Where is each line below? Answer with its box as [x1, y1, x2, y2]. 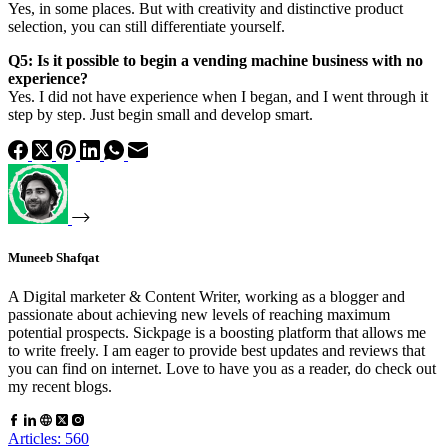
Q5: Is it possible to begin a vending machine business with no [8, 51, 423, 69]
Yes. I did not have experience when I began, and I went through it [8, 87, 428, 105]
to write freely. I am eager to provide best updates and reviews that [8, 342, 425, 360]
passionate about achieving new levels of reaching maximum [8, 306, 390, 324]
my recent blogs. [8, 378, 112, 396]
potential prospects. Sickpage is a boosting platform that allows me [8, 324, 426, 342]
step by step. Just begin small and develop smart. [8, 105, 313, 123]
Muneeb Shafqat [8, 249, 99, 265]
